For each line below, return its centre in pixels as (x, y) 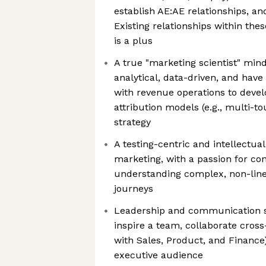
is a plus (133, 41)
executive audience (159, 255)
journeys (134, 189)
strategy (132, 122)
